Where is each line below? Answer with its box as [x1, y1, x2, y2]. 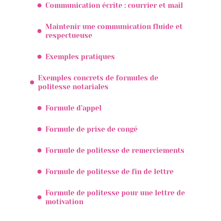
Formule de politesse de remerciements [45, 146, 184, 154]
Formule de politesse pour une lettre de [45, 188, 185, 197]
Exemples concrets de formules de [38, 74, 158, 82]
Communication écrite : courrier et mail [45, 1, 183, 9]
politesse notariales [38, 82, 109, 91]
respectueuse [45, 31, 92, 39]
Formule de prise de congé [45, 125, 138, 133]
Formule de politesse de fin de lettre [45, 167, 174, 176]
